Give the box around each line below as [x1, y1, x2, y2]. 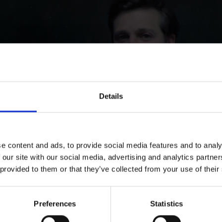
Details [99, 92, 123, 101]
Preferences [34, 199, 76, 208]
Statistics [150, 199, 183, 208]
